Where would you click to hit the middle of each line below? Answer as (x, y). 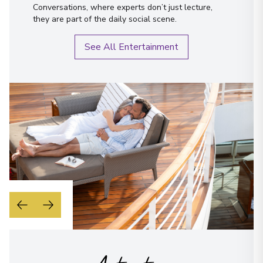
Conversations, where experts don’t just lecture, (123, 7)
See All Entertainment (131, 47)
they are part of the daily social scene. (105, 19)
